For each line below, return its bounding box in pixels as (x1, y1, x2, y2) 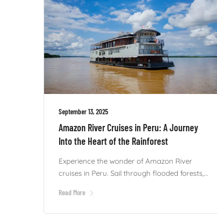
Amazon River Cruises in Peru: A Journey (59, 121, 198, 133)
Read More (59, 187, 85, 197)
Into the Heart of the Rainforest (59, 135, 168, 147)
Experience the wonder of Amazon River (59, 156, 192, 166)
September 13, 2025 (59, 107, 108, 116)
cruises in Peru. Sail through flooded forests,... (59, 168, 208, 178)
